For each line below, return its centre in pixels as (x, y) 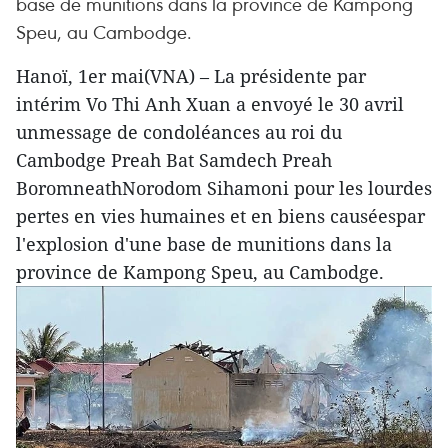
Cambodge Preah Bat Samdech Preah (174, 160)
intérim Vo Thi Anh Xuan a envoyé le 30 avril (210, 104)
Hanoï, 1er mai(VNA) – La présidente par (191, 76)
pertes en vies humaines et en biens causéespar (220, 216)
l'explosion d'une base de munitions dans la (204, 244)
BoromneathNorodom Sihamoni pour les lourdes (224, 188)
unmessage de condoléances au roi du (179, 132)
